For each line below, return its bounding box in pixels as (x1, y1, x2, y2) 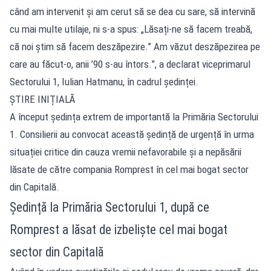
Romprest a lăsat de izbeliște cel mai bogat (10, 221, 227, 237)
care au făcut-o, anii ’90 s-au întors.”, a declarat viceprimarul (10, 57, 250, 70)
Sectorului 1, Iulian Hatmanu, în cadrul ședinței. (10, 75, 198, 88)
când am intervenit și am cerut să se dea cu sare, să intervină (10, 5, 255, 18)
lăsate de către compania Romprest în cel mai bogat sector (10, 163, 249, 175)
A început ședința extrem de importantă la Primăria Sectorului (10, 110, 258, 123)
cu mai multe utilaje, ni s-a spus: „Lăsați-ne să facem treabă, (10, 22, 252, 35)
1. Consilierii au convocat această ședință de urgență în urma (10, 128, 254, 140)
